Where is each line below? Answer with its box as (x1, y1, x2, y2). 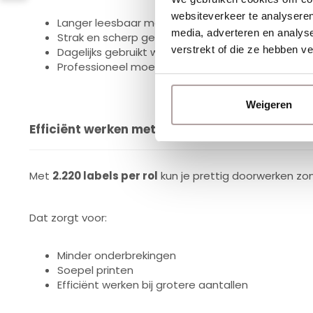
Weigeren (245, 99, 292, 111)
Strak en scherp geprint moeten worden (57, 30, 266, 45)
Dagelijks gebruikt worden (57, 45, 189, 59)
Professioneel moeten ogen (57, 59, 203, 74)
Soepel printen (57, 263, 133, 277)
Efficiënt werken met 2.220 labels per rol (29, 121, 275, 138)
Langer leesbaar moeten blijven (57, 15, 221, 30)
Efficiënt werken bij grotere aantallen (57, 277, 248, 292)
